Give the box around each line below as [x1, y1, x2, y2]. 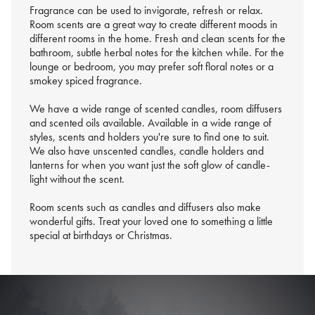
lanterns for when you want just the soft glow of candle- [29, 157, 270, 173]
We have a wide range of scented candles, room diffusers [29, 101, 282, 117]
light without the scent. [29, 172, 124, 187]
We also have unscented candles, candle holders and [29, 143, 264, 159]
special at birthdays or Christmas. [29, 228, 172, 243]
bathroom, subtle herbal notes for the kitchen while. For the [29, 45, 284, 60]
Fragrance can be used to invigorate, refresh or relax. [29, 3, 263, 18]
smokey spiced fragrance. [29, 73, 142, 89]
